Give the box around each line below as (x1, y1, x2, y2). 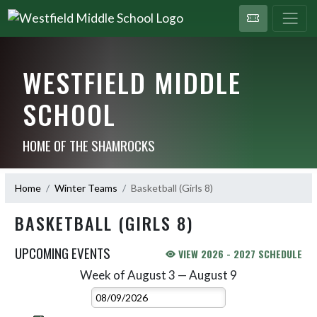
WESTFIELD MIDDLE (22, 62, 241, 102)
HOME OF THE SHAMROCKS (22, 134, 155, 155)
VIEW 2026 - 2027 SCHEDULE (175, 246, 302, 261)
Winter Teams (54, 182, 117, 194)
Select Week (157, 268, 214, 281)
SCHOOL (22, 93, 116, 134)
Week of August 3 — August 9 (80, 267, 237, 282)
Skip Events (14, 268, 66, 281)
